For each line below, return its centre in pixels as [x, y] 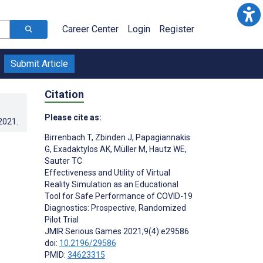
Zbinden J [113, 137]
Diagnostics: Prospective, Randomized [115, 208]
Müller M [129, 149]
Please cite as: [73, 117]
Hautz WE [166, 149]
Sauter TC [63, 161]
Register [177, 29]
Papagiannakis [162, 137]
